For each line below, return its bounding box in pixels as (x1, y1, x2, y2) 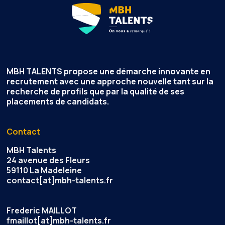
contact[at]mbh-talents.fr (7, 175, 114, 186)
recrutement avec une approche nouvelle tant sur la (7, 76, 214, 87)
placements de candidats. (7, 96, 109, 107)
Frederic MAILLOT (7, 205, 77, 216)
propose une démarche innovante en (62, 66, 211, 77)
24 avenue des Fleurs (7, 155, 90, 166)
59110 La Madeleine (7, 165, 82, 176)
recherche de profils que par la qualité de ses (7, 86, 185, 97)
